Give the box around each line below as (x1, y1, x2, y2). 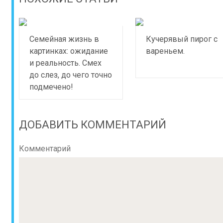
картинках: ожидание (29, 46, 108, 56)
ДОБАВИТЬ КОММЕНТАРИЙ (19, 118, 166, 131)
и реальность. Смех (29, 58, 102, 68)
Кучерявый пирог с (145, 34, 218, 44)
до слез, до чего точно (29, 70, 112, 80)
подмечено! (29, 82, 73, 92)
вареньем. (145, 46, 185, 56)
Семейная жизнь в (29, 34, 99, 44)
